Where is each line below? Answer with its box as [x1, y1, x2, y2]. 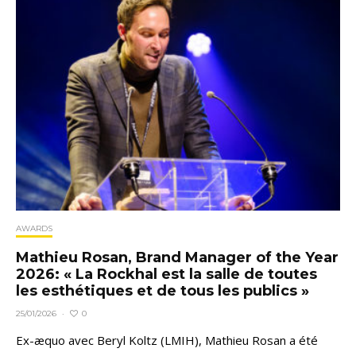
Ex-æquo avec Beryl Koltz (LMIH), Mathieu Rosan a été [16, 332, 318, 349]
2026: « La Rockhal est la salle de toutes [16, 265, 317, 284]
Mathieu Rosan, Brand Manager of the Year [16, 249, 339, 267]
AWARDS [16, 223, 52, 234]
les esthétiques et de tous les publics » [16, 282, 309, 300]
